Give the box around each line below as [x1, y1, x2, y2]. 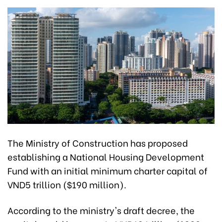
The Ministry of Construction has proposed [7, 136, 188, 150]
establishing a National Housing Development [7, 150, 204, 164]
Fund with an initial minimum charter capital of [7, 164, 208, 177]
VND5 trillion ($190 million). [7, 177, 126, 191]
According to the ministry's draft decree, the [7, 203, 195, 217]
